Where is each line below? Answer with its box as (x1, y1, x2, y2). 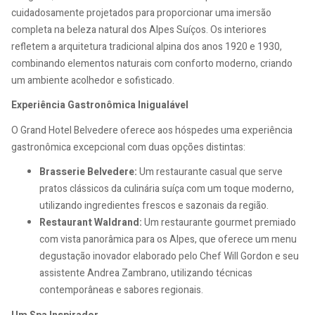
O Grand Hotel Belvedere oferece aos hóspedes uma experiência (11, 122, 292, 138)
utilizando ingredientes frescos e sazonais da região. (39, 198, 269, 214)
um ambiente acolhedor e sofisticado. (11, 72, 174, 88)
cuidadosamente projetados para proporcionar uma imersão (11, 5, 271, 20)
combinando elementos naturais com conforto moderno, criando (11, 56, 292, 71)
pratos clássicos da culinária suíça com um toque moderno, (39, 181, 294, 197)
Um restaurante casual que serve (137, 165, 283, 180)
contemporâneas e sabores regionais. (39, 283, 203, 298)
